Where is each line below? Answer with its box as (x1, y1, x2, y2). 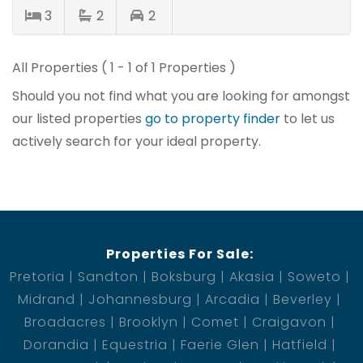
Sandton (77, 267, 139, 286)
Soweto (287, 267, 341, 286)
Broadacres (23, 312, 106, 331)
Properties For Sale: (105, 244, 254, 263)
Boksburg (151, 267, 216, 286)
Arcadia (205, 289, 260, 309)
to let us (280, 109, 335, 128)
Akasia (228, 267, 275, 286)
